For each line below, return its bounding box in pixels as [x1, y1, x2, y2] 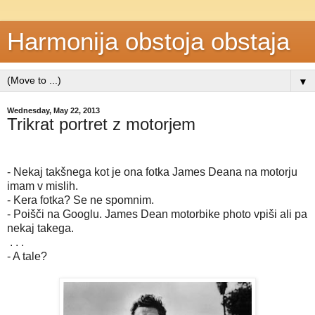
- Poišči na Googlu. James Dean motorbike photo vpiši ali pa [7, 207, 307, 220]
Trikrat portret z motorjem [7, 115, 195, 134]
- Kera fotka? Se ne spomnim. [7, 193, 154, 206]
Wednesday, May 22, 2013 [7, 106, 100, 115]
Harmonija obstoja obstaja [7, 28, 290, 55]
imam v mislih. [7, 179, 78, 192]
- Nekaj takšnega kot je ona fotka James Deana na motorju [7, 165, 297, 178]
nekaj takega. [7, 221, 74, 234]
